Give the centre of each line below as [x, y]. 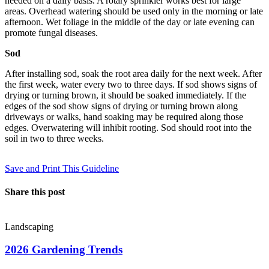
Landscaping [29, 226]
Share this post [35, 192]
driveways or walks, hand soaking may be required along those [124, 116]
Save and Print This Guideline [62, 168]
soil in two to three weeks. [54, 138]
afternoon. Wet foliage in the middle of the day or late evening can [130, 22]
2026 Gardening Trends [64, 250]
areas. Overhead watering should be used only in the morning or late [134, 11]
